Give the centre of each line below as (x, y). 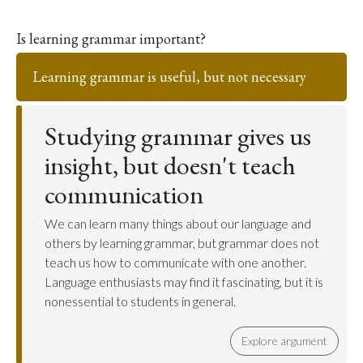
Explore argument (284, 341)
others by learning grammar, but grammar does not (182, 243)
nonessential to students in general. (140, 301)
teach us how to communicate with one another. (175, 262)
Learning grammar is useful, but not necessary (169, 77)
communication (124, 194)
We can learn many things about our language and (178, 223)
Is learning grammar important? (111, 38)
